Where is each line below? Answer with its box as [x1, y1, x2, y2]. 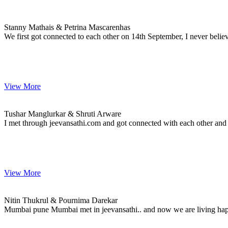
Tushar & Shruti [4, 91, 55, 100]
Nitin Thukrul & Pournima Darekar [4, 195, 118, 205]
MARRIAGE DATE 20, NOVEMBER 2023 [4, 13, 151, 22]
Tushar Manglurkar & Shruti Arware [4, 109, 121, 118]
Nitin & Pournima [4, 177, 62, 186]
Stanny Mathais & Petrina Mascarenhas [4, 22, 130, 32]
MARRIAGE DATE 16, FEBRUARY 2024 [4, 186, 148, 195]
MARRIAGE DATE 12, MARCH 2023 [4, 100, 135, 109]
